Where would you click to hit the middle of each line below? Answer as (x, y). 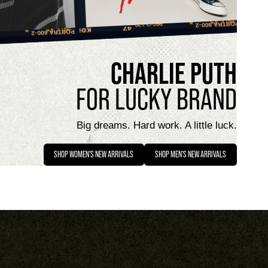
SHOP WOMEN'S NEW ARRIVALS (94, 154)
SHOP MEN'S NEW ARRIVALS (190, 154)
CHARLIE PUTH (173, 73)
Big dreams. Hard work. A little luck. (156, 126)
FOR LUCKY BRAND (156, 99)
